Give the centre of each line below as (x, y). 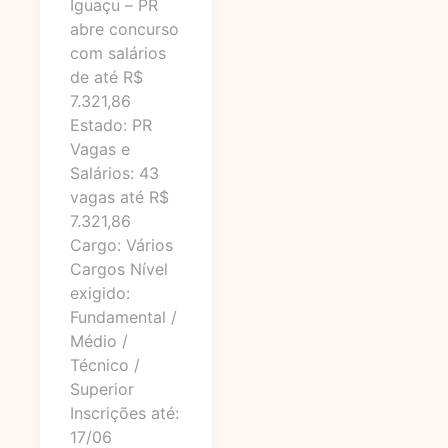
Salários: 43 (114, 173)
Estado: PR (111, 125)
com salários (118, 53)
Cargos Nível (119, 269)
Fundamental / (123, 317)
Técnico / (105, 365)
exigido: (100, 293)
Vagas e (100, 149)
